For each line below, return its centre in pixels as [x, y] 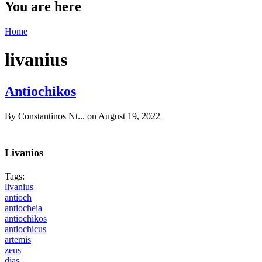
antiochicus [25, 229]
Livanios [24, 152]
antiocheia [23, 208]
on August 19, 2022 [123, 116]
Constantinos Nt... [51, 116]
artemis [18, 239]
